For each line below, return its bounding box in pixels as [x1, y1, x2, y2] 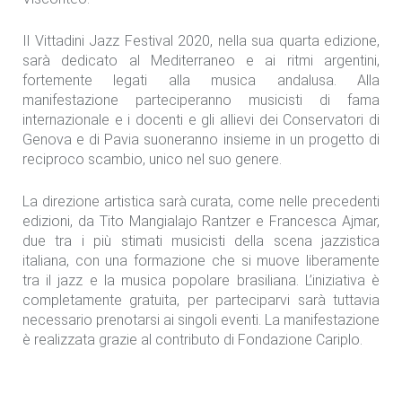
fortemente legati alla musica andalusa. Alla [22, 72, 380, 89]
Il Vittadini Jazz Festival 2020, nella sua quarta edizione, [22, 32, 380, 49]
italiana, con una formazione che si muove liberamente [22, 252, 380, 269]
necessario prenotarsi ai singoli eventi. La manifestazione [22, 311, 380, 328]
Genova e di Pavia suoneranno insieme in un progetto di [22, 131, 380, 148]
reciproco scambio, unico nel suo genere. [22, 151, 282, 168]
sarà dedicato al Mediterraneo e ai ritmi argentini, [22, 52, 380, 69]
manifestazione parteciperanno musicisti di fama [22, 92, 380, 109]
